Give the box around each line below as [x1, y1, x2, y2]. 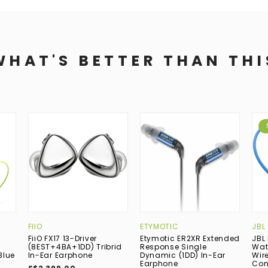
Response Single [139, 242, 207, 252]
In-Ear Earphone [28, 250, 93, 261]
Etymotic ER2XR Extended [139, 233, 240, 244]
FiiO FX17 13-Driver [28, 233, 97, 244]
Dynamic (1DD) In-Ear [139, 250, 226, 261]
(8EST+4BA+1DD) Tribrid [28, 242, 123, 252]
